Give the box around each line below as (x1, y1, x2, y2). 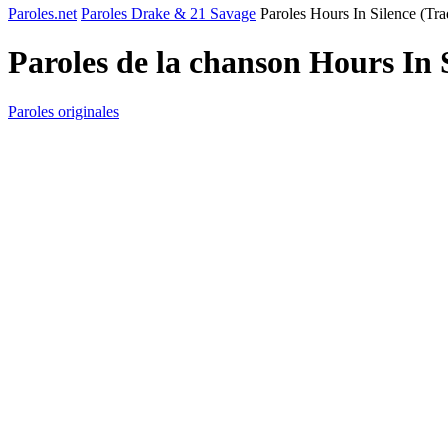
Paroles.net (8, 5, 77, 22)
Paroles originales (8, 102, 119, 120)
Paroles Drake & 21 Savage (81, 5, 256, 22)
